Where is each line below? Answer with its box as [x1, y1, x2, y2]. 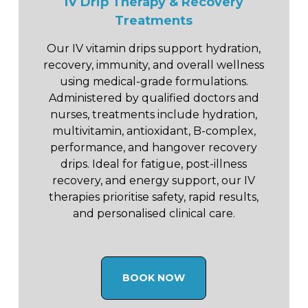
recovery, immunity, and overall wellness [43, 58, 265, 71]
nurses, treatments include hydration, [50, 107, 258, 121]
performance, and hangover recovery [50, 140, 258, 154]
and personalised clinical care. [72, 206, 235, 220]
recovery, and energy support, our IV [52, 173, 256, 187]
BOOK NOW [122, 271, 186, 284]
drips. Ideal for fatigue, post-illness [60, 157, 247, 170]
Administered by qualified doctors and [48, 91, 259, 104]
